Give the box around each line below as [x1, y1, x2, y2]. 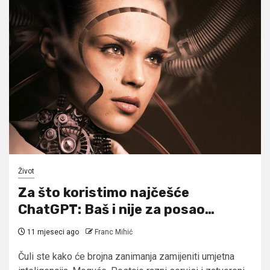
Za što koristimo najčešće [18, 184, 189, 201]
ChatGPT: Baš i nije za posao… [18, 201, 215, 218]
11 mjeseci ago [25, 227, 79, 236]
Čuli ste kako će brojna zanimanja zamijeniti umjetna [18, 250, 234, 262]
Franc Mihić [95, 227, 133, 236]
